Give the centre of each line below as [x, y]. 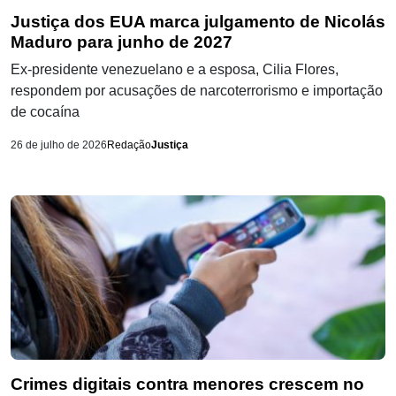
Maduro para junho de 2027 [122, 42]
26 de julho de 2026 [59, 145]
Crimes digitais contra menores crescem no [187, 385]
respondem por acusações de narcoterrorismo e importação [197, 91]
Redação [129, 145]
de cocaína [45, 112]
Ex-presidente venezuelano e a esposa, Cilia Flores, [175, 70]
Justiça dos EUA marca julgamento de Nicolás [198, 22]
